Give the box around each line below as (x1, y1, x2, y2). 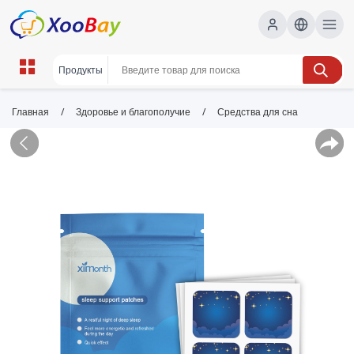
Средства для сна (217, 107, 298, 118)
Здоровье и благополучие (76, 107, 190, 118)
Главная (12, 107, 49, 118)
